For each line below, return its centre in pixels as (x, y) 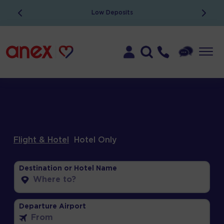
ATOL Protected (117, 13)
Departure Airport (52, 207)
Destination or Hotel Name (68, 169)
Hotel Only (95, 140)
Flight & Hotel (41, 140)
